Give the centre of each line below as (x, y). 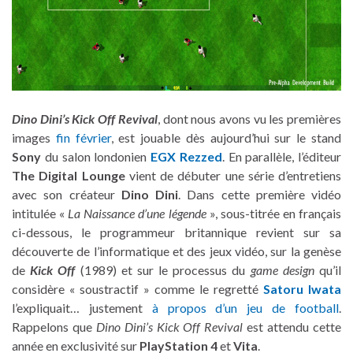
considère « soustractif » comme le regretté (137, 289)
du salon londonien (96, 157)
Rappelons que (54, 327)
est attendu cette (292, 327)
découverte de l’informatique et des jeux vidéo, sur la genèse (176, 251)
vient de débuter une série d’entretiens (235, 176)
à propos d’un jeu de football (245, 308)
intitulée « (40, 214)
